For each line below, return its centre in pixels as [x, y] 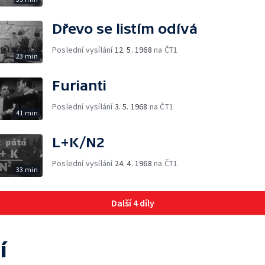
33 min [27, 169]
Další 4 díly [132, 203]
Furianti [79, 85]
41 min [27, 112]
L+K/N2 [78, 142]
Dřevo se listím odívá [125, 28]
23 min [27, 56]
